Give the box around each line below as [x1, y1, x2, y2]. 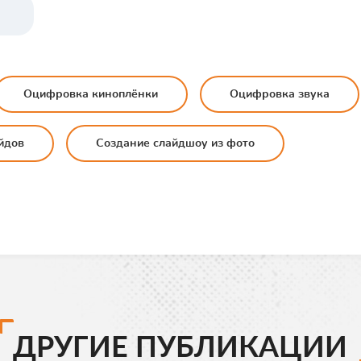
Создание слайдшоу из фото [96, 135, 255, 151]
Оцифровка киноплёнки [23, 86, 158, 102]
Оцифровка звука [230, 86, 330, 102]
